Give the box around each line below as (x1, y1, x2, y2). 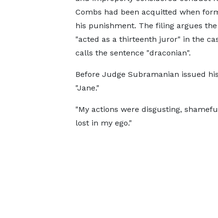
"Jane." (75, 83, 99, 92)
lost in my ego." (75, 118, 132, 127)
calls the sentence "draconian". (75, 48, 191, 57)
